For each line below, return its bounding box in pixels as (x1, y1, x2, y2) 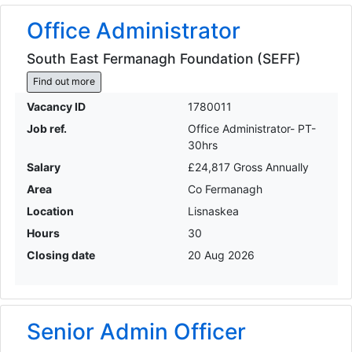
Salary (26, 159, 60, 174)
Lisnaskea (188, 203, 239, 218)
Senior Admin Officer (26, 317, 246, 345)
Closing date (26, 247, 95, 262)
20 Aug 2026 (188, 247, 255, 262)
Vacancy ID (26, 99, 86, 113)
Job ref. (26, 121, 67, 135)
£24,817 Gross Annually (188, 159, 309, 174)
